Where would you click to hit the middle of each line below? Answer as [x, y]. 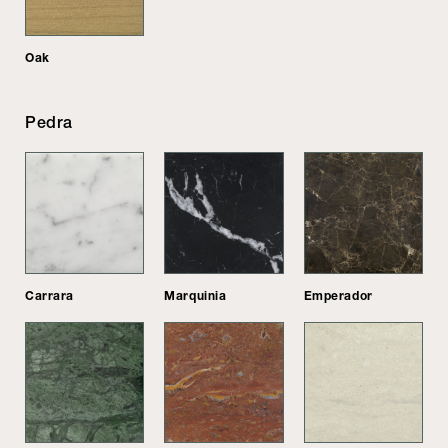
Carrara [49, 295]
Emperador [338, 295]
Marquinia [195, 295]
